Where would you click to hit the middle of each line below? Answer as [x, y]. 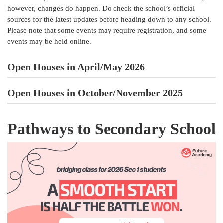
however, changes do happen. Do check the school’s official [101, 8]
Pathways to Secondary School [111, 129]
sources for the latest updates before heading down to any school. [109, 19]
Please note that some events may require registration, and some [107, 30]
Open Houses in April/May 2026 [76, 66]
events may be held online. [49, 41]
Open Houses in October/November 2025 [95, 92]
